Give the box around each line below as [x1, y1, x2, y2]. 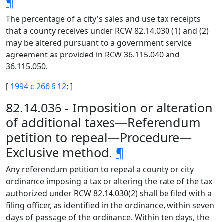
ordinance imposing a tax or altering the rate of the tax [6, 176, 212, 187]
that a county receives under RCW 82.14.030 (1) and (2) [6, 25, 209, 36]
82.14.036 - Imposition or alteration [6, 99, 213, 116]
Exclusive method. [6, 144, 116, 161]
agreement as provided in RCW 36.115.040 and [6, 49, 180, 60]
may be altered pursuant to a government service [6, 37, 192, 48]
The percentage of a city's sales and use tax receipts [6, 13, 201, 24]
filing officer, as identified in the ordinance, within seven [6, 200, 214, 211]
